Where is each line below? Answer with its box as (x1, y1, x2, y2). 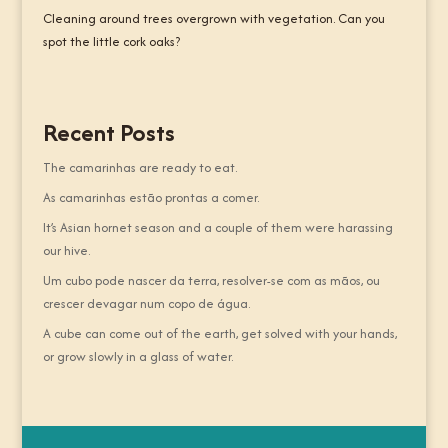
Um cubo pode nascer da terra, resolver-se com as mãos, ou (42, 271, 380, 290)
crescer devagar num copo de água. (42, 294, 250, 313)
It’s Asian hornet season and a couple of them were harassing (42, 218, 393, 237)
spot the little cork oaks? (42, 32, 180, 51)
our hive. (42, 241, 90, 260)
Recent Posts (42, 115, 175, 150)
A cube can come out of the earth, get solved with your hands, (42, 324, 397, 343)
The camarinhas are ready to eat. (42, 158, 237, 177)
